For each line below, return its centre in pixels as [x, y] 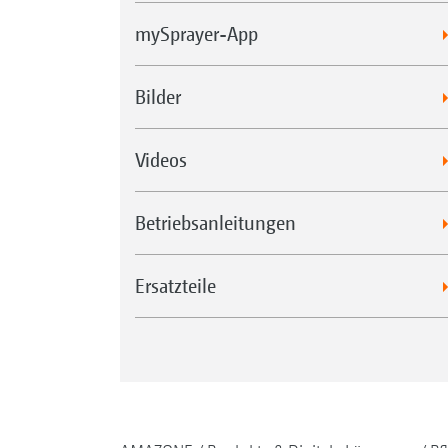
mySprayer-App [196, 33]
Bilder [157, 96]
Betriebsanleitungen [215, 222]
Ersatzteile [175, 285]
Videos [160, 159]
